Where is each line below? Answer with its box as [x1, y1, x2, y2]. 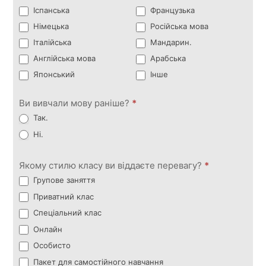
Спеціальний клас [31, 208, 102, 218]
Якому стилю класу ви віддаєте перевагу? [19, 160, 205, 172]
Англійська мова [31, 53, 96, 64]
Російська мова [147, 21, 208, 31]
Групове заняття [31, 175, 96, 185]
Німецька [31, 21, 69, 31]
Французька [147, 5, 195, 15]
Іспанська [31, 5, 70, 15]
